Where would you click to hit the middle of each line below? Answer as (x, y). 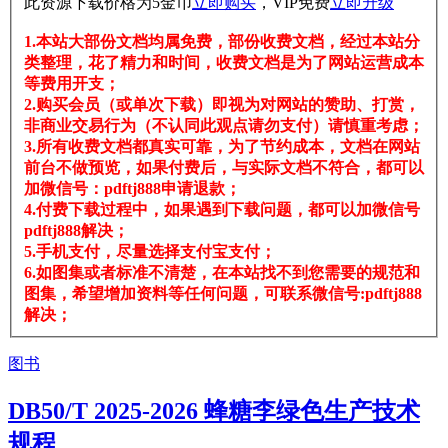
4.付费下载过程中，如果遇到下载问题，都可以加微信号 (222, 210)
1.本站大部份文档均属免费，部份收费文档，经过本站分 (222, 42)
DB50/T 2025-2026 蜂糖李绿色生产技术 (214, 411)
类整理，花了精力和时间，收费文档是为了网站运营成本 (224, 63)
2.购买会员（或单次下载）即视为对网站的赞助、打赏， (222, 105)
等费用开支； (72, 84)
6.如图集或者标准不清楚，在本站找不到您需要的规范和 (222, 273)
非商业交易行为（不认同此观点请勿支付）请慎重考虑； (224, 126)
